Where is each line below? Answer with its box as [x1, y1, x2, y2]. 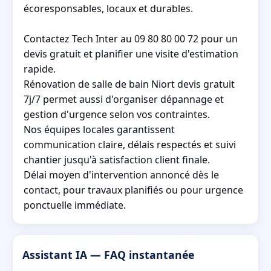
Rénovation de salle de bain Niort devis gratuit [24, 77, 235, 91]
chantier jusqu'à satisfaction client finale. [24, 152, 210, 166]
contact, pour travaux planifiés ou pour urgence [24, 183, 243, 197]
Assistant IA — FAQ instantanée [22, 247, 194, 262]
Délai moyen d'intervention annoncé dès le [24, 168, 219, 181]
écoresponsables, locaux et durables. [24, 1, 193, 15]
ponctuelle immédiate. [24, 198, 126, 212]
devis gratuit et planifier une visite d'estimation [24, 47, 238, 60]
